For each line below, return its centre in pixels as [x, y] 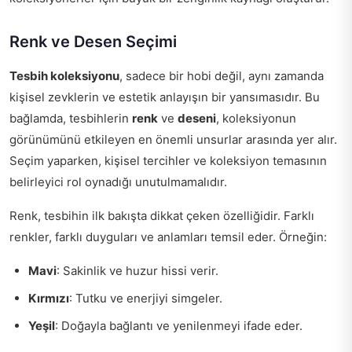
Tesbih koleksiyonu [64, 76]
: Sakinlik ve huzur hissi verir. [137, 271]
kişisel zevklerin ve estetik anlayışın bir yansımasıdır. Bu [165, 97]
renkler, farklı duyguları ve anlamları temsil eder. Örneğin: [168, 237]
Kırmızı [49, 298]
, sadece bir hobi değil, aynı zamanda [222, 76]
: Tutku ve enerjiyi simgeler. [146, 298]
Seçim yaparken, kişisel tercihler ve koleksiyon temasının [168, 161]
